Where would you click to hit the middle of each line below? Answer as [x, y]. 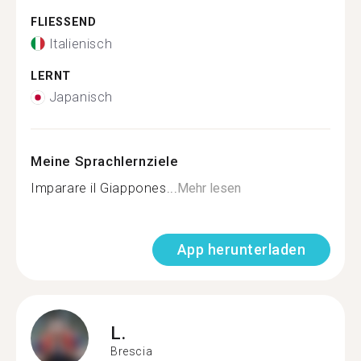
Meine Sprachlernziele [105, 161]
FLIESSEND [59, 22]
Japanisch [81, 97]
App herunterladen [241, 249]
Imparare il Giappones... [104, 188]
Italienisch [81, 44]
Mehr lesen [210, 188]
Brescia [132, 351]
